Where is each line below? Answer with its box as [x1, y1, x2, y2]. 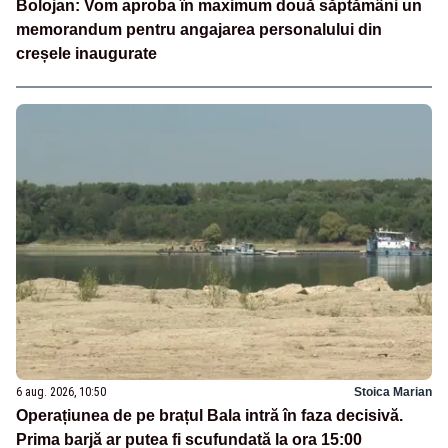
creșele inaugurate [16, 44, 157, 62]
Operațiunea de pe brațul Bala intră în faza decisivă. [16, 407, 403, 425]
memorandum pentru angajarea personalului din [16, 20, 382, 38]
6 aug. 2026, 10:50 [16, 385, 106, 400]
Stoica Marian [354, 385, 432, 400]
